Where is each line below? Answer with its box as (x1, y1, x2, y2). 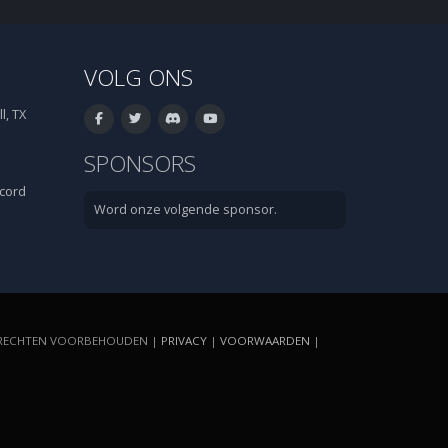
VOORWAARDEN (220, 333, 310, 348)
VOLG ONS (83, 62, 193, 93)
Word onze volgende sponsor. (93, 201, 277, 218)
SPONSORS (83, 148, 196, 179)
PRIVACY (161, 333, 207, 348)
